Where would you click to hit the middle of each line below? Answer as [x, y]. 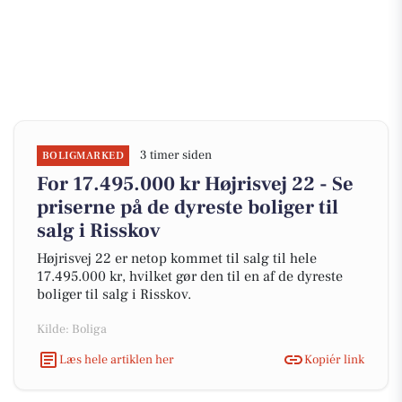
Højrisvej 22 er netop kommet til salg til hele [177, 258]
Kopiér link [334, 359]
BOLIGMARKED [83, 156]
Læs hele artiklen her [117, 359]
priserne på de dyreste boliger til [188, 207]
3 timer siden [176, 155]
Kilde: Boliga [72, 329]
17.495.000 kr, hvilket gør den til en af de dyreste [190, 276]
